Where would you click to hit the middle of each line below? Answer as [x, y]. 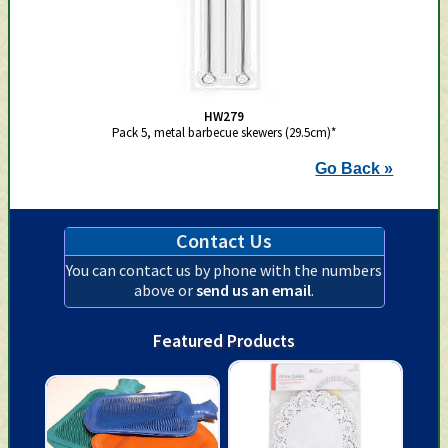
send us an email [253, 290]
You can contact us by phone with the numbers [224, 270]
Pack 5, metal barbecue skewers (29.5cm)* [224, 132]
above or [165, 290]
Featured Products [224, 341]
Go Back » [354, 168]
